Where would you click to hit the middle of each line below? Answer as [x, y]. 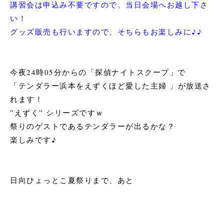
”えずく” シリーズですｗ [57, 112]
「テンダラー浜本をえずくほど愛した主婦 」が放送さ [110, 85]
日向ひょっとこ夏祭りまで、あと [72, 180]
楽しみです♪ [33, 139]
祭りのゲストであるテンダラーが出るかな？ [92, 126]
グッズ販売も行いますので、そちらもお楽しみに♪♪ [106, 31]
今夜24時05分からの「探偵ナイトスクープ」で [98, 72]
